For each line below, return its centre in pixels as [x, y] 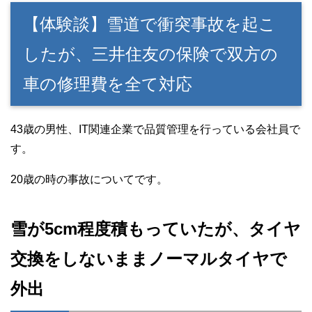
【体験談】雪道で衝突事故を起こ [149, 24]
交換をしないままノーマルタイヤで [149, 258]
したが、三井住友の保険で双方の [150, 54]
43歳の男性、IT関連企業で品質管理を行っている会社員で [155, 129]
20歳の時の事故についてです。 [89, 179]
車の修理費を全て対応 [108, 84]
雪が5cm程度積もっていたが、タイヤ [156, 228]
